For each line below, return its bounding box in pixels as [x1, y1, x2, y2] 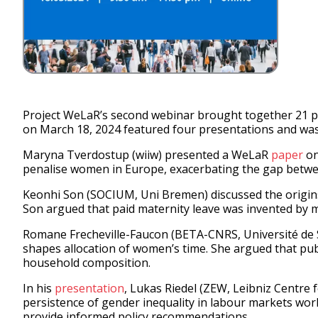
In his [23, 280, 55, 296]
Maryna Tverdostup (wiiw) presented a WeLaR [23, 147, 271, 163]
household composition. [23, 255, 150, 270]
